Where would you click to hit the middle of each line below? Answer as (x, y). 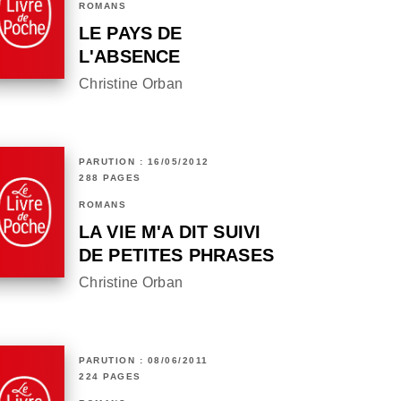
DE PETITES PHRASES (176, 256)
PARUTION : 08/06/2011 (144, 361)
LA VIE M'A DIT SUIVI (170, 232)
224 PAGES (110, 377)
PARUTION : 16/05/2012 (144, 162)
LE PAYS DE (131, 34)
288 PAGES (110, 178)
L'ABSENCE (130, 57)
